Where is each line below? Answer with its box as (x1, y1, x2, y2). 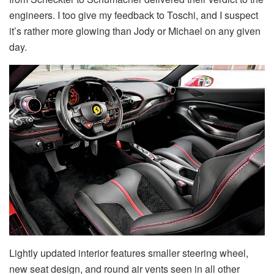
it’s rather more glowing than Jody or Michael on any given (9, 24, 261, 39)
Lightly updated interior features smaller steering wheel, (9, 245, 248, 260)
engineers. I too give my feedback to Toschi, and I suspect (9, 8, 258, 23)
